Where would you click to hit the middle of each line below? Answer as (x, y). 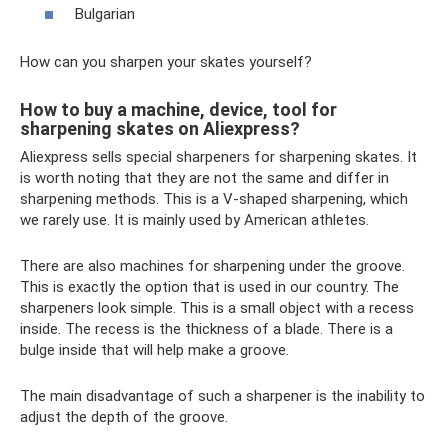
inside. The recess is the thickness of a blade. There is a (206, 328)
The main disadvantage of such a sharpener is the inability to (222, 395)
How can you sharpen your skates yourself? (166, 61)
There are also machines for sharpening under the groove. (212, 265)
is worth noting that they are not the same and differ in (204, 177)
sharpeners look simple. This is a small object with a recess (217, 307)
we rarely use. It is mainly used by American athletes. (194, 219)
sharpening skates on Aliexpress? (160, 128)
